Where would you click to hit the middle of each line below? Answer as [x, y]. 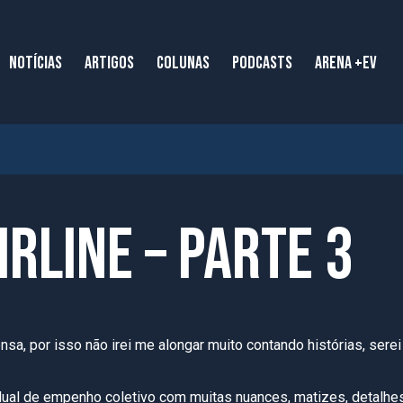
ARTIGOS [109, 63]
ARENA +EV [346, 63]
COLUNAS [183, 63]
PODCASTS [262, 63]
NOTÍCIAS [36, 63]
